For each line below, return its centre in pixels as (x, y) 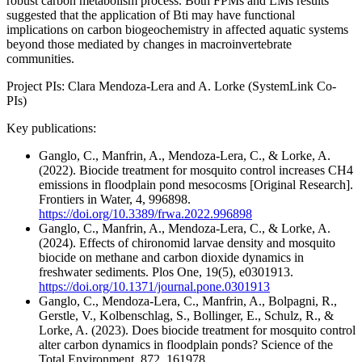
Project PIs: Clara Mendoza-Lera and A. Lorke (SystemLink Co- (171, 86)
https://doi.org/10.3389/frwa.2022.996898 (145, 214)
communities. (40, 59)
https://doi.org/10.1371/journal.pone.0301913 (154, 287)
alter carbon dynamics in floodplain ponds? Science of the (186, 345)
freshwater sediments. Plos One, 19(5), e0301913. (166, 272)
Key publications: (51, 128)
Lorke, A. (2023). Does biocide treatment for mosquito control (197, 330)
